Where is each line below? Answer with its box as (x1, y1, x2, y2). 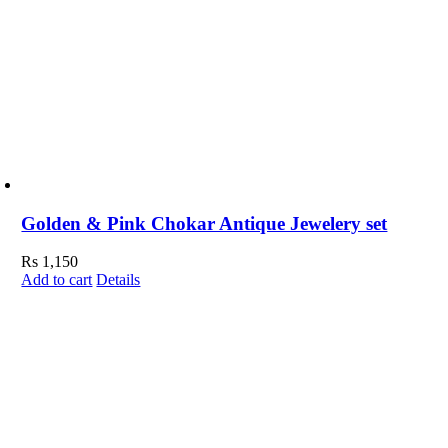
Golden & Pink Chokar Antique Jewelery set (21, 212, 388, 234)
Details (96, 271, 141, 289)
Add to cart (21, 271, 93, 289)
